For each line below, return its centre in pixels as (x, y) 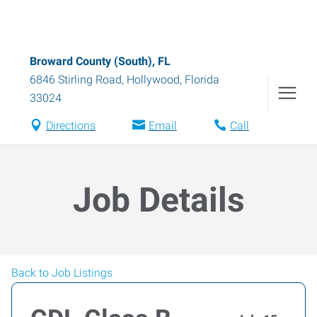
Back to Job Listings (62, 273)
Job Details (158, 200)
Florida (202, 80)
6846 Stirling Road (76, 80)
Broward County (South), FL (100, 61)
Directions (70, 126)
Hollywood (153, 80)
